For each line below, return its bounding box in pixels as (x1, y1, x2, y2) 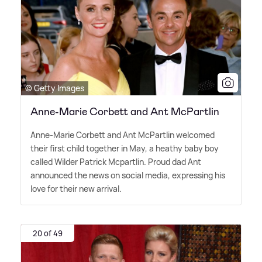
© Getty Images (25, 82, 84, 94)
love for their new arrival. (30, 183, 122, 195)
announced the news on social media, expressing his (30, 170, 225, 181)
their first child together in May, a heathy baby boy (30, 143, 219, 154)
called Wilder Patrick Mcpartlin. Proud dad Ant (30, 156, 201, 168)
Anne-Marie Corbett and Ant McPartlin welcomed (30, 129, 215, 141)
